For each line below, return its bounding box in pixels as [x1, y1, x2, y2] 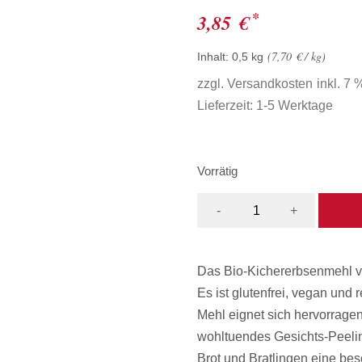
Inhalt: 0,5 [197, 49, 251, 63]
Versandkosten [227, 76, 313, 90]
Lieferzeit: [197, 98, 256, 112]
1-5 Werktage [256, 98, 333, 112]
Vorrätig [197, 164, 238, 178]
